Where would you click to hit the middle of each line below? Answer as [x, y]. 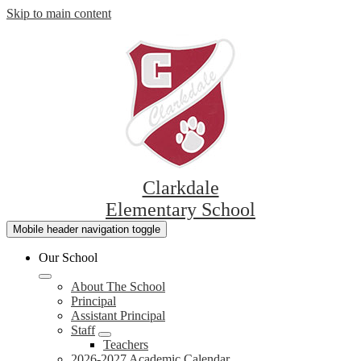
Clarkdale [180, 188]
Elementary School [180, 210]
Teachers [126, 344]
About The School [118, 286]
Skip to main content [59, 13]
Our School [68, 257]
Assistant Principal [118, 315]
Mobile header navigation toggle [87, 229]
